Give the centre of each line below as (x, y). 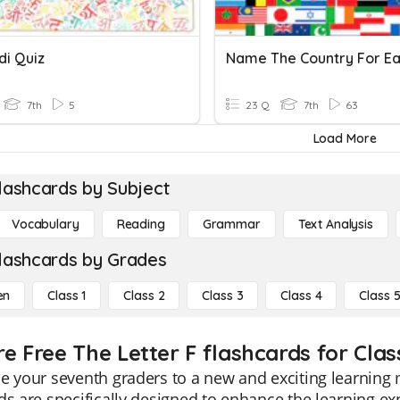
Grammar (231, 224)
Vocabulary (46, 224)
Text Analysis (335, 224)
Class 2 (144, 296)
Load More (345, 138)
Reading (141, 224)
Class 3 (223, 296)
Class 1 (67, 296)
